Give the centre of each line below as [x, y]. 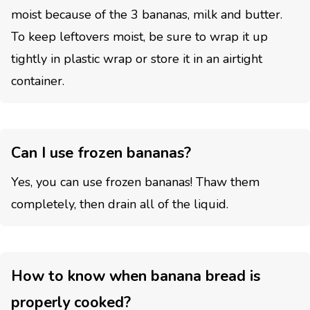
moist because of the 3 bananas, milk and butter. [147, 14]
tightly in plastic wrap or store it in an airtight [137, 58]
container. [38, 81]
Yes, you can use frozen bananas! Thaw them [135, 182]
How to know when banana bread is [136, 276]
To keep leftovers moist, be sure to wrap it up [139, 36]
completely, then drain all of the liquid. [120, 204]
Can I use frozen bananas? [101, 153]
